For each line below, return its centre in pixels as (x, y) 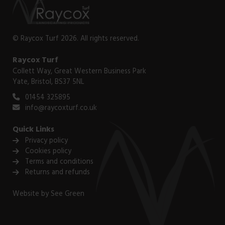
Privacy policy (46, 141)
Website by (32, 195)
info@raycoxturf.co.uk (61, 109)
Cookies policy (48, 152)
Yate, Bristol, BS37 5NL (48, 83)
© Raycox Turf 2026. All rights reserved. (76, 39)
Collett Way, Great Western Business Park (79, 72)
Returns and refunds (58, 173)
